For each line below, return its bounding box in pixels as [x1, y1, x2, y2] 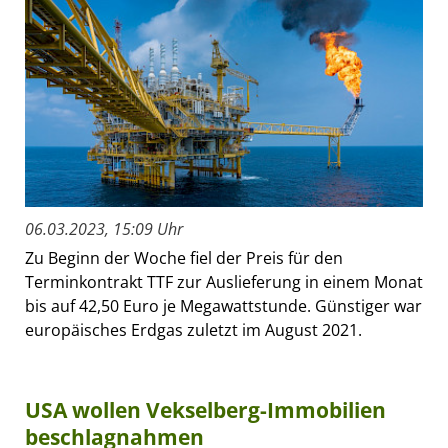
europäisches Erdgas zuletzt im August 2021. [25, 318, 362, 341]
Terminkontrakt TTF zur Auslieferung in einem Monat [25, 270, 423, 293]
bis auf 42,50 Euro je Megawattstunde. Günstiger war [25, 294, 422, 317]
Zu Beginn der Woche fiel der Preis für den [25, 246, 343, 269]
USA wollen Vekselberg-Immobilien [25, 395, 386, 424]
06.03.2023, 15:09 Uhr [25, 217, 183, 240]
